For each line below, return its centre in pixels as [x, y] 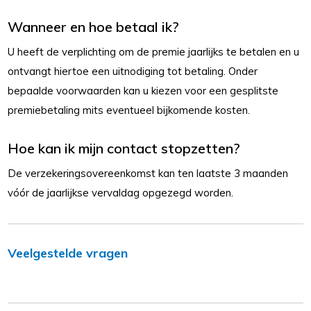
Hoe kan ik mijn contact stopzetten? [124, 148]
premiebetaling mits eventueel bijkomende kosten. [129, 110]
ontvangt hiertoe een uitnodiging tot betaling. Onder [133, 71]
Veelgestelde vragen [68, 253]
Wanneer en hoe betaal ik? [94, 27]
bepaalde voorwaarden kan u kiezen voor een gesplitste [143, 91]
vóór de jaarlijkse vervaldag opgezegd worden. [121, 193]
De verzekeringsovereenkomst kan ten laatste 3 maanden [148, 173]
